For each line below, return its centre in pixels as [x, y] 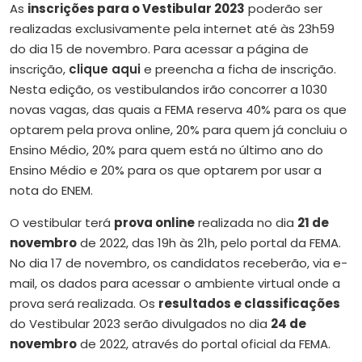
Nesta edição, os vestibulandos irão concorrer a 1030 [168, 89]
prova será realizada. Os [84, 303]
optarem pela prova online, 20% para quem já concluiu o [179, 129]
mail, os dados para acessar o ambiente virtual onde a [175, 283]
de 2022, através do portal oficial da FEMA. [204, 343]
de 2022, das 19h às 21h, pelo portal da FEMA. [209, 242]
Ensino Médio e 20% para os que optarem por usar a [166, 170]
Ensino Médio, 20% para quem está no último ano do [166, 149]
